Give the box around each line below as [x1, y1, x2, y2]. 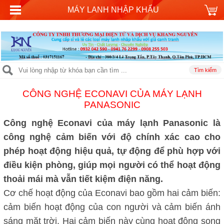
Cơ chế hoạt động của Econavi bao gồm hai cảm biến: [3, 188, 220, 198]
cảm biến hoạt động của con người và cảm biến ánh [3, 202, 220, 212]
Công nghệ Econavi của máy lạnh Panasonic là [3, 118, 220, 128]
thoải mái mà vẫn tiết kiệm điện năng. [3, 174, 165, 184]
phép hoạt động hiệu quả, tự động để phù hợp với [3, 146, 220, 156]
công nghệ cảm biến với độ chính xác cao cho [3, 132, 220, 142]
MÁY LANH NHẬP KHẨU [67, 5, 159, 14]
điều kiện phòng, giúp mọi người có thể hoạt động [3, 160, 220, 170]
